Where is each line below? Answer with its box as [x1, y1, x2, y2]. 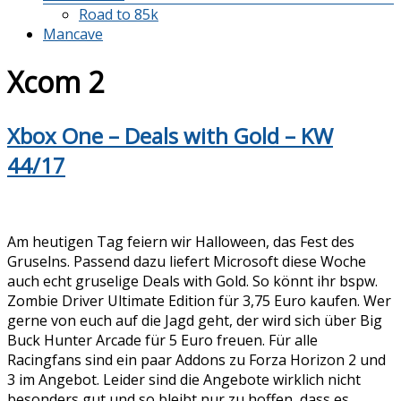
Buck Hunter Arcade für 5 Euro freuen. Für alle [7, 329, 318, 350]
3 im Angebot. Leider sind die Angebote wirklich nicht [7, 369, 361, 389]
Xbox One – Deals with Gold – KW [7, 120, 333, 150]
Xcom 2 [7, 63, 104, 102]
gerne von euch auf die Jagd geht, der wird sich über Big [7, 310, 382, 330]
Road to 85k [79, 4, 158, 24]
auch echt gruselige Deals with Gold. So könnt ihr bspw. [7, 270, 378, 291]
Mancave [43, 23, 103, 44]
